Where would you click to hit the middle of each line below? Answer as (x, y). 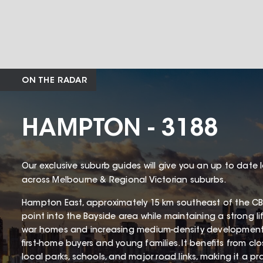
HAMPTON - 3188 (120, 130)
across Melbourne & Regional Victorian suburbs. (125, 181)
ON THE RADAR (55, 81)
